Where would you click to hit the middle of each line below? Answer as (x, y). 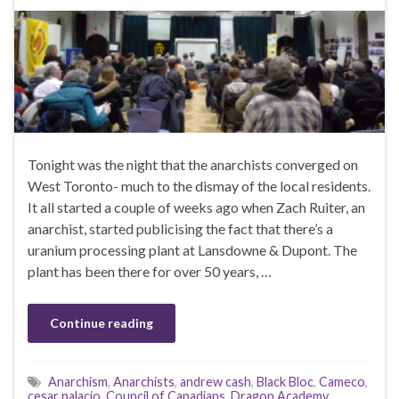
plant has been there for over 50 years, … (150, 272)
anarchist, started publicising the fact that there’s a (180, 229)
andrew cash (216, 382)
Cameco (342, 382)
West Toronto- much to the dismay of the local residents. (199, 186)
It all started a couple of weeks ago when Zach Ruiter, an (196, 208)
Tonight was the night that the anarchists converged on (193, 165)
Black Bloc (285, 382)
